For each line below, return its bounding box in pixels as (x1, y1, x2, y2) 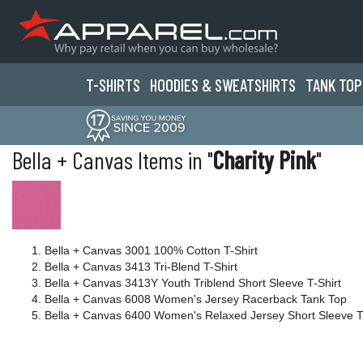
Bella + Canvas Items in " (12, 145, 213, 174)
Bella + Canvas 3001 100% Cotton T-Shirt (45, 244, 258, 257)
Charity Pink (213, 145, 316, 174)
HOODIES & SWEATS (150, 75, 262, 95)
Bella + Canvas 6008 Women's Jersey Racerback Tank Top (45, 293, 347, 305)
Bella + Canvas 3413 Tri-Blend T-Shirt (45, 260, 237, 273)
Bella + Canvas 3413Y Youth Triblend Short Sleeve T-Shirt (45, 276, 341, 289)
